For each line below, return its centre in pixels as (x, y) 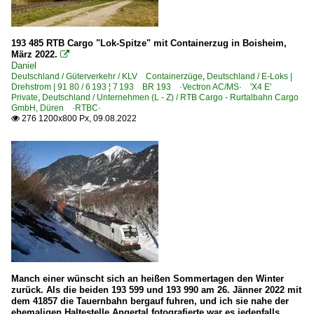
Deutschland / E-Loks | (250, 76)
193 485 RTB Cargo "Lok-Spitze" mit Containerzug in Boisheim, (149, 43)
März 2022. (34, 54)
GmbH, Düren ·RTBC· (56, 108)
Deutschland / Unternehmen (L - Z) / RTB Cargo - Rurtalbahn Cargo (170, 97)
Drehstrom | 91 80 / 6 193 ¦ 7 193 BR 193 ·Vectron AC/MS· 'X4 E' (145, 87)
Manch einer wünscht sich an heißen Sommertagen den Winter (148, 278)
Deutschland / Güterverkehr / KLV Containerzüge (107, 76)
